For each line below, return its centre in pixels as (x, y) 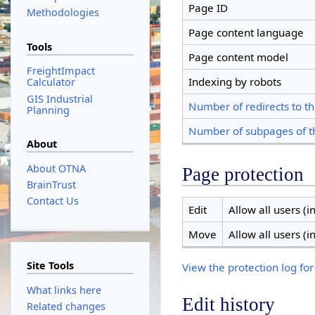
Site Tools (50, 266)
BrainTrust (51, 184)
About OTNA (56, 168)
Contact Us (52, 201)
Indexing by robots (234, 81)
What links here (64, 290)
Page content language (246, 32)
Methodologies (63, 13)
